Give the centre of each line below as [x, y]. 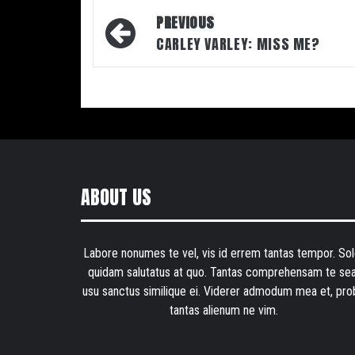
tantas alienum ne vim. [223, 310]
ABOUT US [116, 197]
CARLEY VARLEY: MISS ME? [238, 44]
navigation [151, 46]
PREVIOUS [186, 23]
